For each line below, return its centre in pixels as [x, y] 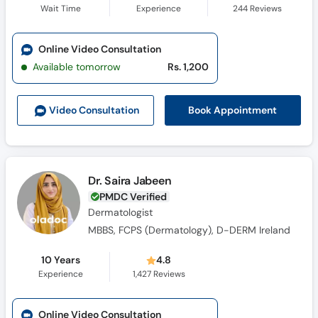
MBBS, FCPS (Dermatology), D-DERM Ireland [190, 230]
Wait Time [60, 9]
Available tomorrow [77, 67]
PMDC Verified [133, 197]
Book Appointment [233, 110]
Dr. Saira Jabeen [130, 181]
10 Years [60, 260]
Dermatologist [121, 212]
